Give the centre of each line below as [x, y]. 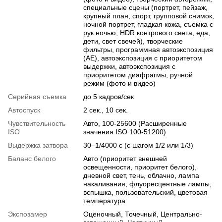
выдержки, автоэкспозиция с [129, 66]
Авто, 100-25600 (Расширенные [135, 123]
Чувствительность [37, 123]
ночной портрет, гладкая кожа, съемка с [148, 24]
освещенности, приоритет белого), [140, 167]
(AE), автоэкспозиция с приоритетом [143, 58]
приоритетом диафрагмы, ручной [138, 75]
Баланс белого [32, 158]
